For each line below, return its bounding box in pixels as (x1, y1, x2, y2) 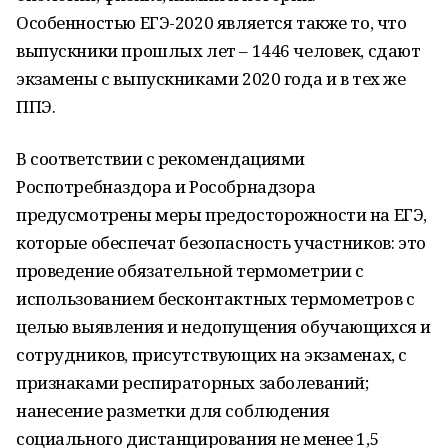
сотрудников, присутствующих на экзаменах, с (16, 343, 407, 366)
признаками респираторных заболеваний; (16, 371, 369, 394)
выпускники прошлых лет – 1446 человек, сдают (16, 39, 421, 62)
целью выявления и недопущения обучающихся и (16, 315, 431, 338)
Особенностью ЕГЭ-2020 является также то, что (16, 11, 407, 34)
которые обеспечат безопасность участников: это (16, 231, 426, 254)
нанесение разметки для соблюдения (16, 399, 330, 422)
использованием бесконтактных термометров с (16, 287, 415, 310)
